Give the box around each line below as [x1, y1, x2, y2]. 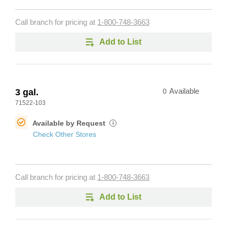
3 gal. [15, 87, 39, 97]
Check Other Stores [33, 130, 96, 138]
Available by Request [32, 119, 107, 127]
